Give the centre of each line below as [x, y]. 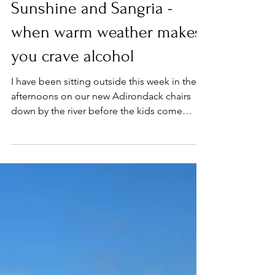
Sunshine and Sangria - [92, 67]
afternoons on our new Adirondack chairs [101, 155]
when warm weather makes [107, 91]
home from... [39, 184]
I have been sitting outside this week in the [104, 140]
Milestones [39, 39]
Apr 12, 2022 [31, 20]
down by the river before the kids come [97, 170]
